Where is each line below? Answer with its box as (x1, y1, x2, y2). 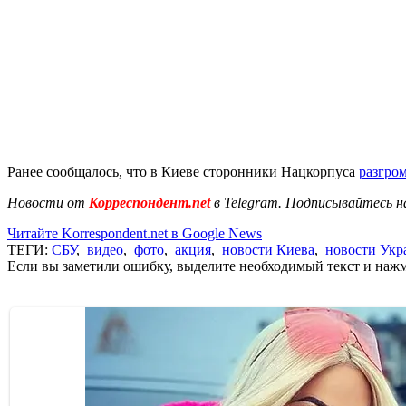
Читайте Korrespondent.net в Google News (7, 225, 262, 241)
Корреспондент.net (85, 194, 214, 210)
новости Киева (222, 241, 314, 257)
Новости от (7, 194, 85, 210)
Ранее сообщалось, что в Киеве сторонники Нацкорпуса (7, 163, 359, 179)
